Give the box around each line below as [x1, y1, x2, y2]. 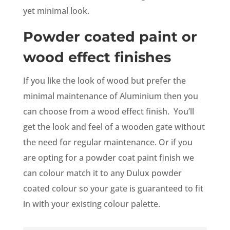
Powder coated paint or [23, 28, 197, 45]
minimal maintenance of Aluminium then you [23, 90, 198, 102]
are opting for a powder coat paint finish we [23, 151, 194, 163]
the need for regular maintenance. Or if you [23, 136, 193, 148]
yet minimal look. [23, 5, 89, 16]
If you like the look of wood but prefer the [23, 74, 186, 86]
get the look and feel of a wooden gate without [23, 121, 205, 132]
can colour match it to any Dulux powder [23, 167, 182, 179]
